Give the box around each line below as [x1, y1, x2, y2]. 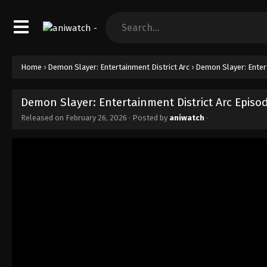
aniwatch [169, 113, 204, 122]
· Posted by [127, 113, 169, 122]
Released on [21, 113, 66, 122]
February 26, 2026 [66, 113, 127, 122]
